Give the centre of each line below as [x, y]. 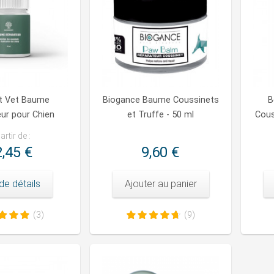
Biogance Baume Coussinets [161, 100]
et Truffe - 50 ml [161, 115]
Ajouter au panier [161, 184]
